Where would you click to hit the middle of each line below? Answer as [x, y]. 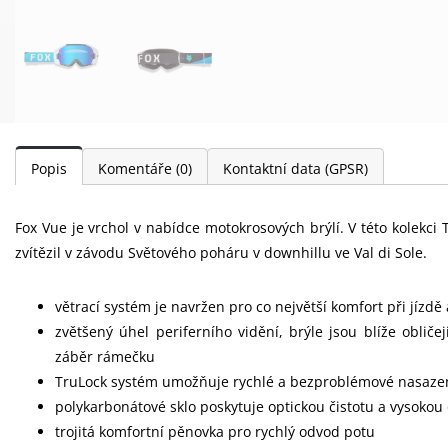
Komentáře [137, 168]
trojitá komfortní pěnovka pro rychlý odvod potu [215, 431]
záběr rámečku [105, 356]
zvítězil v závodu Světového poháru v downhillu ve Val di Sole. [221, 252]
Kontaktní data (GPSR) [295, 168]
